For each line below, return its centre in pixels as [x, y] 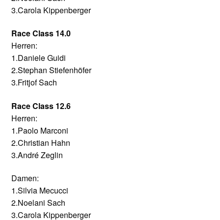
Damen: [25, 178]
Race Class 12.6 [41, 106]
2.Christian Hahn [41, 142]
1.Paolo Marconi [40, 130]
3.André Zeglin [37, 155]
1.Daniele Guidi [38, 58]
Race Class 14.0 [41, 33]
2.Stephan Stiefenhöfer [51, 70]
